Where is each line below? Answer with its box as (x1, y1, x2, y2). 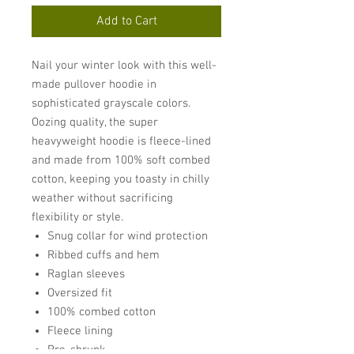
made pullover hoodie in (32, 77, 156, 92)
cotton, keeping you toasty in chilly (32, 172, 209, 186)
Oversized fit (47, 286, 112, 300)
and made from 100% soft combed (32, 153, 210, 168)
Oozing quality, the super (32, 115, 158, 130)
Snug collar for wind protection (47, 229, 208, 243)
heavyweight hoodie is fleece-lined (32, 134, 211, 149)
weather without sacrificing (32, 191, 173, 205)
